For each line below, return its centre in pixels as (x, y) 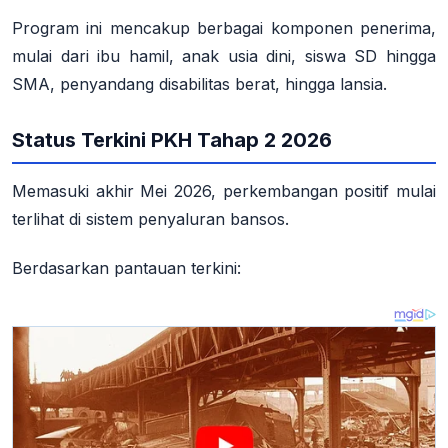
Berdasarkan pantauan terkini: (126, 267)
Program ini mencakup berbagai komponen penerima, (224, 27)
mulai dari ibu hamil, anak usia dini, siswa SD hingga (224, 55)
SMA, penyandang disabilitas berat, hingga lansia (197, 83)
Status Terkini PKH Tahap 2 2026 (172, 140)
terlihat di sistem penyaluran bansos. (150, 219)
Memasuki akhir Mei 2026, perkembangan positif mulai (224, 191)
